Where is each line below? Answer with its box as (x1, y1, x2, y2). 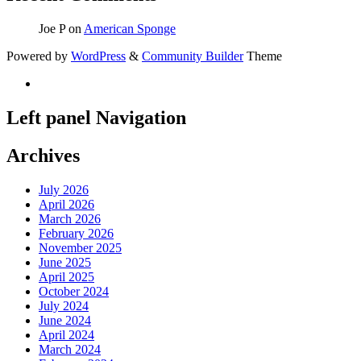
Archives (6, 145, 80, 166)
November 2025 (39, 240, 122, 255)
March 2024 (39, 342, 101, 356)
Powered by (6, 49, 71, 64)
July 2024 (39, 298, 89, 313)
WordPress (71, 49, 126, 64)
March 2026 (39, 211, 101, 226)
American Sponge (84, 22, 176, 36)
